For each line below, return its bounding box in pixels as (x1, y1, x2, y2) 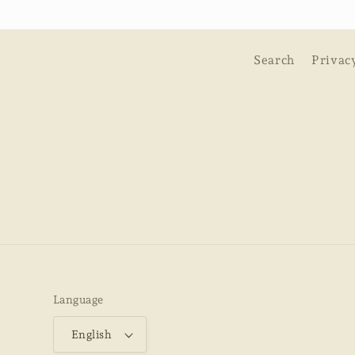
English (71, 328, 113, 342)
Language (53, 293, 104, 307)
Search (254, 52, 295, 67)
